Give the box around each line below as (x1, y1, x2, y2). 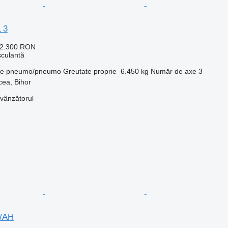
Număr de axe (150, 67, 196, 75)
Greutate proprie (63, 67, 117, 75)
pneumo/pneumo (6, 67, 61, 75)
